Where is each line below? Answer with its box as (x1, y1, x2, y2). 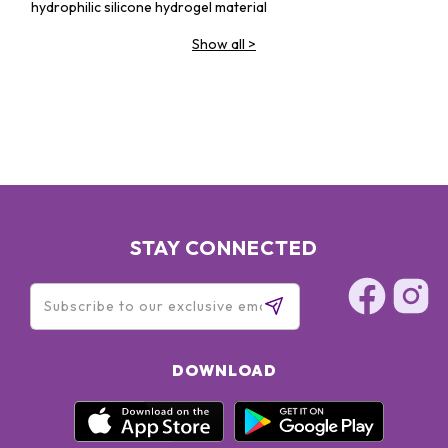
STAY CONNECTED (130, 235, 318, 260)
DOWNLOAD (171, 361, 277, 380)
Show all (192, 35, 245, 53)
